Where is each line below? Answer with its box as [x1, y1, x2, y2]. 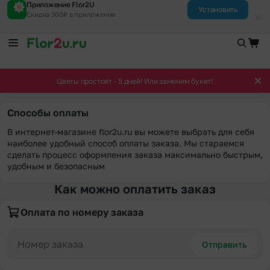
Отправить [202, 239, 247, 250]
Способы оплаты [7, 107, 89, 119]
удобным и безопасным [7, 161, 105, 171]
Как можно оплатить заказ [54, 181, 216, 196]
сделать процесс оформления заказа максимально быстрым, [7, 149, 263, 160]
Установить [198, 5, 237, 14]
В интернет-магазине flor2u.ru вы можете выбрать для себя [7, 127, 254, 137]
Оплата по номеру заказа [20, 206, 143, 218]
